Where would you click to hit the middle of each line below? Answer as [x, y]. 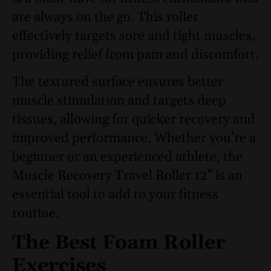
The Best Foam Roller [119, 243]
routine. [36, 214]
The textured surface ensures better [118, 83]
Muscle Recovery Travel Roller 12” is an [127, 176]
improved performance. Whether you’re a [134, 139]
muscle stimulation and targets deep [119, 101]
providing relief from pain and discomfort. [135, 55]
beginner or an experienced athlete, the [127, 158]
